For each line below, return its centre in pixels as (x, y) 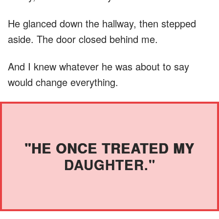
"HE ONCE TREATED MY (109, 148)
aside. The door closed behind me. (83, 39)
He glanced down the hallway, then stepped (102, 23)
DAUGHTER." (109, 164)
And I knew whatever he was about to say (99, 66)
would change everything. (63, 82)
